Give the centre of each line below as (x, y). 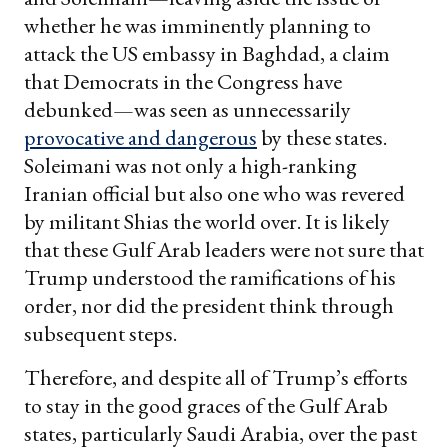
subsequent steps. (100, 333)
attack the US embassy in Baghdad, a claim (207, 53)
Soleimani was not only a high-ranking (190, 165)
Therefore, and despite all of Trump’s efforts (216, 377)
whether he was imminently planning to (197, 25)
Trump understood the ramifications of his (210, 277)
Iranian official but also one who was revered (214, 193)
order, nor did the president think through (209, 305)
